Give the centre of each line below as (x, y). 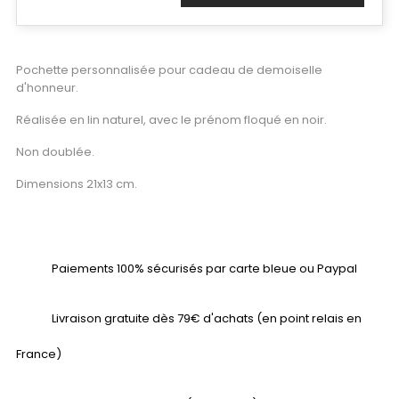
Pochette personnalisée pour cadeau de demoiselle (169, 70)
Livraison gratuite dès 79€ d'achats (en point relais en (207, 318)
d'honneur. (47, 88)
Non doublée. (55, 152)
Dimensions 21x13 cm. (77, 184)
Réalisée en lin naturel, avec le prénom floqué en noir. (171, 120)
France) (39, 354)
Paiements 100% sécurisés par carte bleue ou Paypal (204, 269)
